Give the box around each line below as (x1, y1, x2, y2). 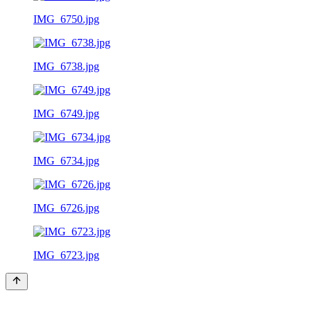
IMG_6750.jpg (33, 12, 99, 25)
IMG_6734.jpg (33, 154, 99, 167)
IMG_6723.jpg (33, 249, 99, 261)
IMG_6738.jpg (33, 60, 99, 72)
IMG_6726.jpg (33, 201, 99, 214)
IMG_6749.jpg (33, 107, 99, 119)
